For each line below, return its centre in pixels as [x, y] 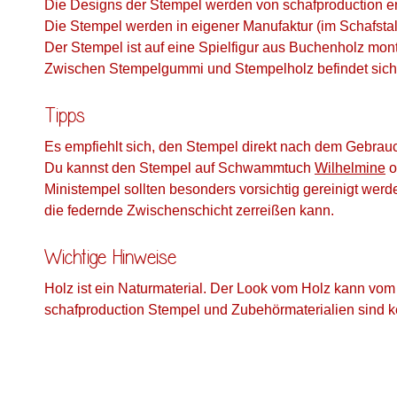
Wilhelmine [350, 168]
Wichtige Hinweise [110, 258]
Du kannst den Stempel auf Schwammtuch [179, 168]
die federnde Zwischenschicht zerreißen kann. [189, 211]
